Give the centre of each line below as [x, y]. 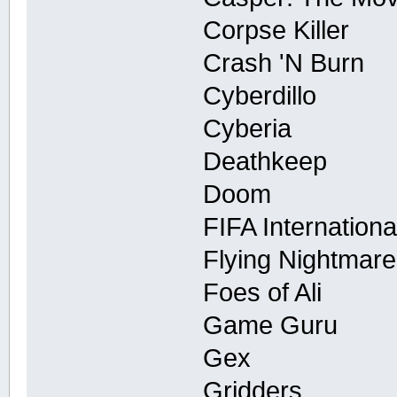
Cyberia [248, 128]
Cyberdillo [260, 95]
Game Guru [271, 325]
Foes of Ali [263, 292]
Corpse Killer [276, 30]
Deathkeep [265, 161]
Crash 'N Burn [284, 62]
